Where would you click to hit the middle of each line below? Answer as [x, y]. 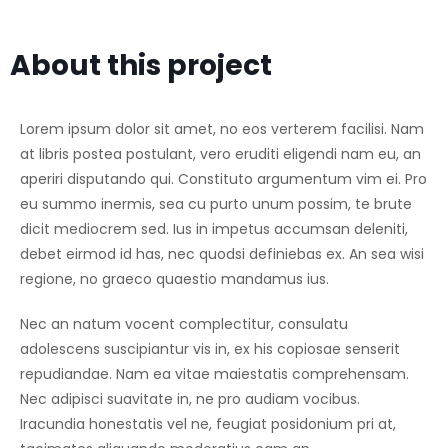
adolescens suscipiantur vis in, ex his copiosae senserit [210, 349]
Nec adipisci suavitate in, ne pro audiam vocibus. [190, 399]
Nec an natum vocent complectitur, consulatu [184, 324]
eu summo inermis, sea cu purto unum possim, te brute [216, 204]
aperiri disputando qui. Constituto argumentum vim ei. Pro [223, 179]
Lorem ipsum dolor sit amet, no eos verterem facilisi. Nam [222, 129]
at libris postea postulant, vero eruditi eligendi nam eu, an [220, 154]
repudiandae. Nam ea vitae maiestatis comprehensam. [214, 374]
